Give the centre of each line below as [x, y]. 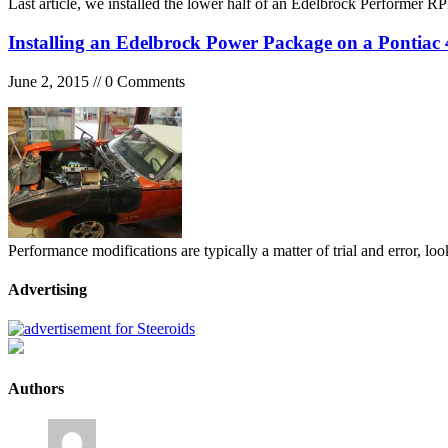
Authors [36, 388]
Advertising [47, 290]
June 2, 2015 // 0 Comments [96, 81]
